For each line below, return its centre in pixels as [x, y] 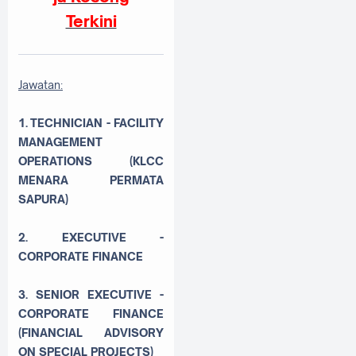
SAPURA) [43, 199]
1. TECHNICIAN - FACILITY [91, 122]
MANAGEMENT [60, 141]
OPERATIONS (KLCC [91, 161]
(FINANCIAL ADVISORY [91, 332]
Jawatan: [41, 84]
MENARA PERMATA [91, 180]
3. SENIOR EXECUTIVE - [91, 294]
